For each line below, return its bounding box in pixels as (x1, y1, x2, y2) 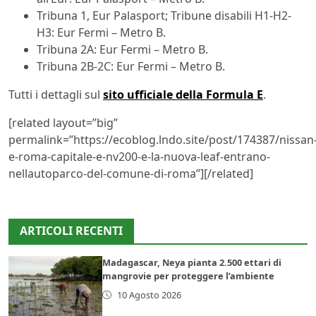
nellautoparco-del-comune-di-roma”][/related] (8, 165, 253, 181)
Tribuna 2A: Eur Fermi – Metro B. (37, 41, 208, 57)
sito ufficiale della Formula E (103, 86, 263, 102)
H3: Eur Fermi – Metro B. (37, 24, 166, 40)
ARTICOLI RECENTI (20, 222, 123, 238)
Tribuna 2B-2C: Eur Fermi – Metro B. (37, 58, 225, 74)
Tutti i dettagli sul (8, 86, 103, 102)
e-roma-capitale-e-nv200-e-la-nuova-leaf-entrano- (8, 148, 270, 164)
